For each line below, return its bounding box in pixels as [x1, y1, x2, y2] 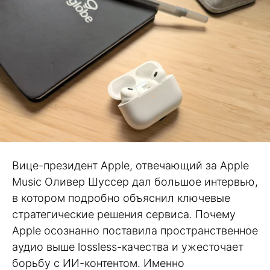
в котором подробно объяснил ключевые [12, 192, 230, 205]
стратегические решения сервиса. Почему [12, 208, 236, 221]
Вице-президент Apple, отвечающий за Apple [12, 159, 249, 172]
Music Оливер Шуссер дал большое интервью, [12, 175, 258, 189]
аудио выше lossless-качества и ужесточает [12, 240, 243, 254]
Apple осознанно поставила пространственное [12, 224, 258, 237]
